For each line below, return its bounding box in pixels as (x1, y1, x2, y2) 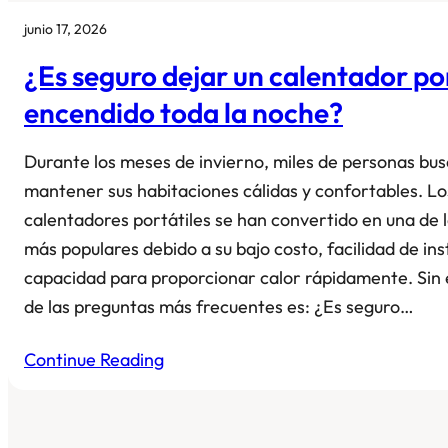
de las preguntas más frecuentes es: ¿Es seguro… (24, 294, 414, 318)
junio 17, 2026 (24, 19, 107, 38)
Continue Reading (24, 347, 164, 371)
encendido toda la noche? (24, 94, 343, 130)
